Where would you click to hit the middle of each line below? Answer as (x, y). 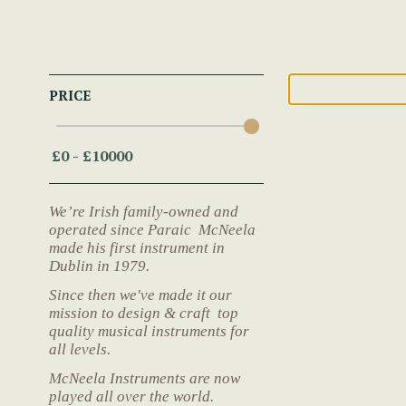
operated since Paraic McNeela (152, 229)
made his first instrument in (137, 247)
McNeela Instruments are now (145, 378)
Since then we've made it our (140, 295)
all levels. (80, 349)
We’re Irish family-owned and (144, 211)
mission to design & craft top (144, 313)
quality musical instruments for (149, 331)
